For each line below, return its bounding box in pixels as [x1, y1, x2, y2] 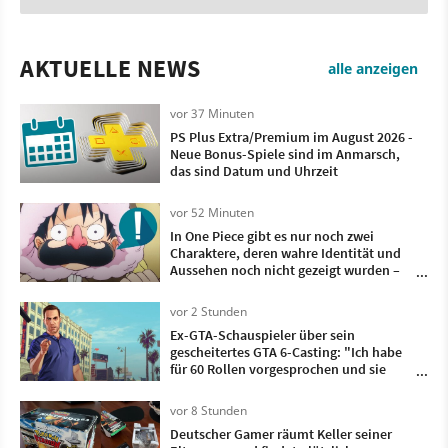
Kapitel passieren [170, 295, 274, 314]
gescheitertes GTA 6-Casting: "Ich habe [170, 343, 402, 362]
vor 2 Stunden [170, 303, 247, 321]
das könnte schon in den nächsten [170, 278, 375, 297]
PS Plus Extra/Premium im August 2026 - [170, 128, 413, 147]
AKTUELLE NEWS [20, 53, 201, 85]
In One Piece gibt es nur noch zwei [170, 227, 374, 246]
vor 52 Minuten [170, 204, 254, 222]
